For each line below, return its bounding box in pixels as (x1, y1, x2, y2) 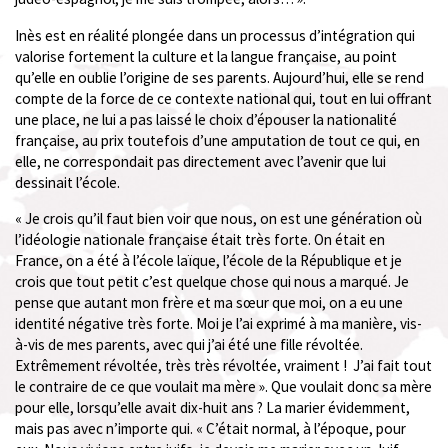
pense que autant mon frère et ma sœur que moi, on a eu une (15, 292, 403, 312)
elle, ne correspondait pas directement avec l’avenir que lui (15, 151, 386, 171)
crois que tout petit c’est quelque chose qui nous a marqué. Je (15, 271, 409, 291)
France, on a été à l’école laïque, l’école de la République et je (15, 250, 402, 270)
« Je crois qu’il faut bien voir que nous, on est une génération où (15, 208, 422, 228)
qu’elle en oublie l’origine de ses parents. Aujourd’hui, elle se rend (15, 67, 424, 87)
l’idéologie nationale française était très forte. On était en (15, 229, 385, 249)
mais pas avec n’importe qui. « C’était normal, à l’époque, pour (15, 418, 406, 438)
